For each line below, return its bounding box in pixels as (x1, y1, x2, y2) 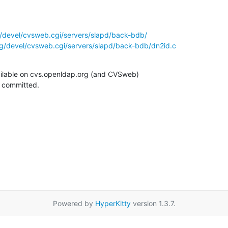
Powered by (52, 198, 95, 208)
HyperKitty (95, 198, 131, 208)
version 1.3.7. (130, 198, 176, 208)
